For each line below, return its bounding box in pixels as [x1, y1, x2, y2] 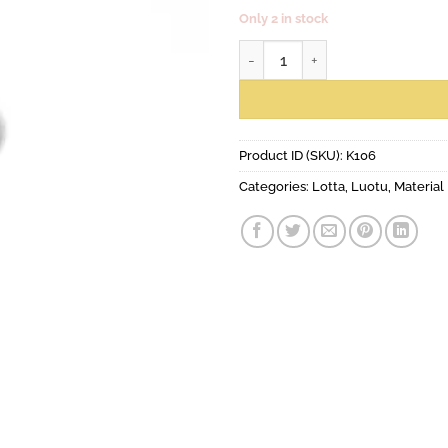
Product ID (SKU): [239, 147, 346, 163]
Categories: [239, 178, 312, 194]
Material [394, 178, 444, 194]
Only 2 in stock [239, 11, 331, 27]
